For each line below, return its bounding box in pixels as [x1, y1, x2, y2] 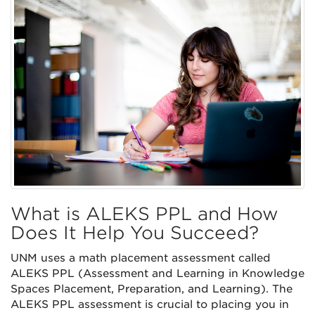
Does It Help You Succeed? [11, 221, 259, 243]
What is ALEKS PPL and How [11, 202, 278, 224]
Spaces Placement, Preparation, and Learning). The [11, 282, 292, 295]
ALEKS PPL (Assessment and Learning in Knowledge [11, 266, 304, 280]
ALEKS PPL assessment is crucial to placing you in [11, 297, 289, 311]
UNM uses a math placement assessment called [11, 251, 271, 264]
